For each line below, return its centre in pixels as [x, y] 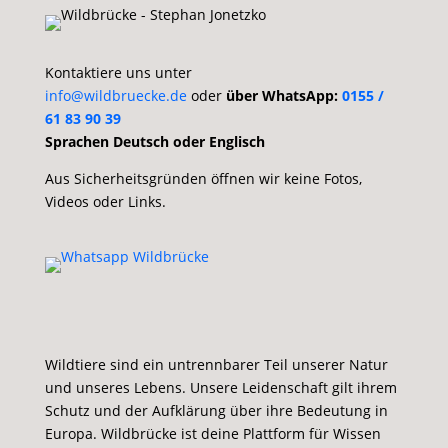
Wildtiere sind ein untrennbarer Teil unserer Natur [216, 364]
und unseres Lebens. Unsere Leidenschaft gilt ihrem [220, 387]
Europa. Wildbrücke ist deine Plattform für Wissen [212, 433]
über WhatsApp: [283, 95]
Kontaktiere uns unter [118, 72]
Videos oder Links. [105, 201]
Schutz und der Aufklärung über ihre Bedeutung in [216, 410]
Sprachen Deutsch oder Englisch [154, 141]
